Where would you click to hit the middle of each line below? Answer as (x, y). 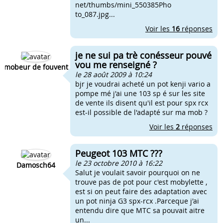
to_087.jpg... (95, 14)
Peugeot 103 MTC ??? (119, 153)
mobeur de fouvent (36, 67)
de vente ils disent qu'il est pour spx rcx (142, 103)
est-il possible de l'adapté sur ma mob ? (142, 112)
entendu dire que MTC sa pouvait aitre (140, 210)
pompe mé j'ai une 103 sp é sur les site (140, 93)
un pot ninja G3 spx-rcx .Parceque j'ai (137, 201)
